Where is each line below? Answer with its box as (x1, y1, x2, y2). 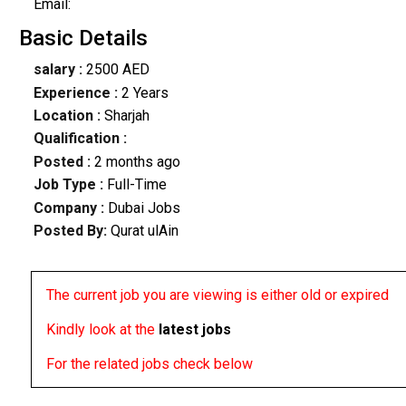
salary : (33, 61, 82, 79)
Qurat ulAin (110, 221, 179, 239)
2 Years (117, 83, 169, 101)
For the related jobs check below (45, 355, 253, 373)
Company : (33, 198, 104, 217)
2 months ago (93, 152, 180, 170)
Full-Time (106, 176, 167, 194)
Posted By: (33, 221, 111, 239)
